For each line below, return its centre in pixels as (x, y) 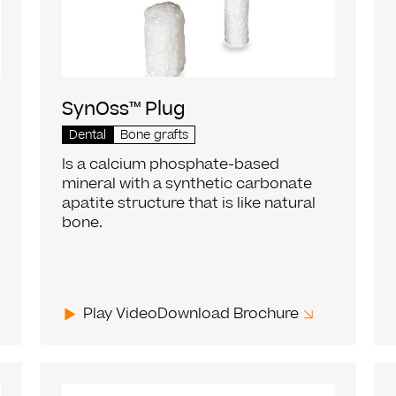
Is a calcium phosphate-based (171, 164)
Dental (88, 135)
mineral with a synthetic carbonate (187, 183)
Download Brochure (228, 313)
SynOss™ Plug (124, 109)
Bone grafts (155, 135)
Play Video (121, 313)
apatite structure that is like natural (189, 203)
